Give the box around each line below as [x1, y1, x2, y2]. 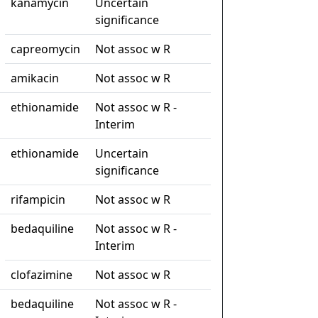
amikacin [11, 70, 59, 87]
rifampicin [11, 192, 65, 208]
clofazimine [11, 267, 72, 283]
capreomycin [11, 41, 80, 57]
